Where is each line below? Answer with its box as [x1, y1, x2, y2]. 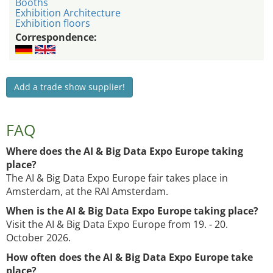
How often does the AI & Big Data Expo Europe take [6, 250, 253, 264]
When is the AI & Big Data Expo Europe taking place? [6, 204, 258, 218]
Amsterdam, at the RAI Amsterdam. [6, 185, 168, 199]
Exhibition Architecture [15, 6, 121, 20]
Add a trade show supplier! [14, 81, 125, 93]
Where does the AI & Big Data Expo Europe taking [6, 144, 243, 158]
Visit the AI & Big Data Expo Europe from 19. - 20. [6, 218, 228, 232]
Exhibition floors [15, 16, 90, 30]
